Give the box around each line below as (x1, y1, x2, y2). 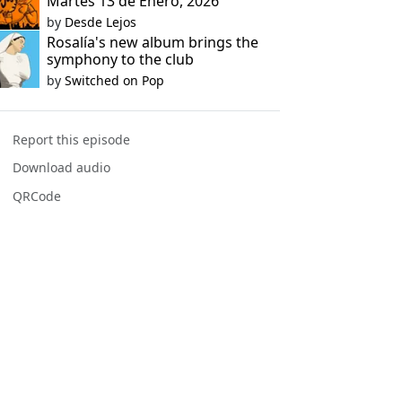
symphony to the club (46, 49, 194, 69)
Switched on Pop (64, 72, 164, 89)
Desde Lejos (64, 13, 136, 31)
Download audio (13, 159, 111, 177)
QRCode (13, 187, 62, 205)
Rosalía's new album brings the (46, 32, 258, 52)
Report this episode (13, 131, 131, 149)
